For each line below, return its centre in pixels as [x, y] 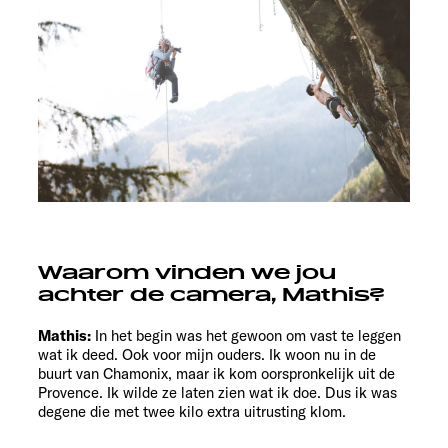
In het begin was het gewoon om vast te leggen [248, 336]
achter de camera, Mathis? [211, 295]
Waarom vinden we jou [187, 273]
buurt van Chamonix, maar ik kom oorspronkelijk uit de [216, 374]
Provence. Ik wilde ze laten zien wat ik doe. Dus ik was [217, 393]
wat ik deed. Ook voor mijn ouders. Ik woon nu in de [207, 355]
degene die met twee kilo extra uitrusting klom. [192, 412]
